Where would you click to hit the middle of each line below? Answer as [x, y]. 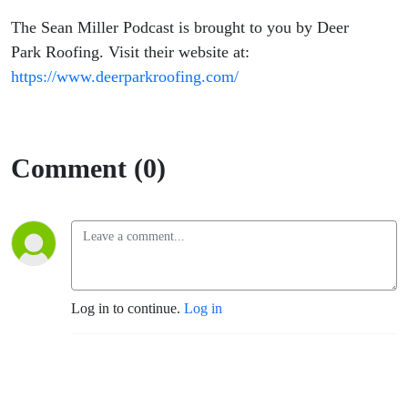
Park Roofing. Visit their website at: [130, 52]
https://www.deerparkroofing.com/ [125, 77]
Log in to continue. [127, 309]
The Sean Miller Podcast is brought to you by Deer [180, 28]
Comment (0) [88, 168]
